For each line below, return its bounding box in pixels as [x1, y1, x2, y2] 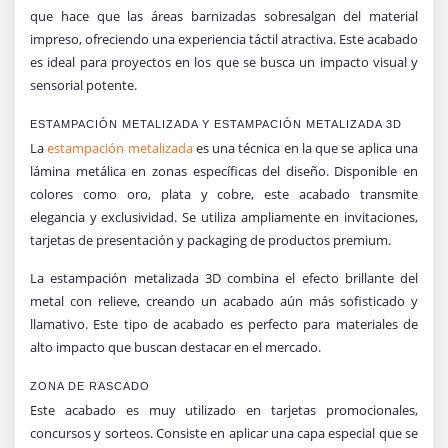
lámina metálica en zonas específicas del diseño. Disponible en [30, 161, 418, 180]
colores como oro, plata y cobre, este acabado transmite [30, 184, 418, 203]
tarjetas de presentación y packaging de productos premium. [30, 230, 391, 249]
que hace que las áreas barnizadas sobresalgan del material [30, 6, 418, 25]
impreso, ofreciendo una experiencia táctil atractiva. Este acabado [30, 29, 418, 48]
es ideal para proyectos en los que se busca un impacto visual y [30, 52, 418, 71]
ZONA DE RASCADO [30, 379, 150, 392]
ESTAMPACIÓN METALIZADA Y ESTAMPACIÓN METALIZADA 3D [30, 117, 402, 130]
